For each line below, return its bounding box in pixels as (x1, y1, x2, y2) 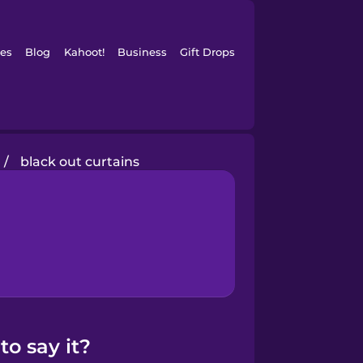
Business (117, 45, 167, 58)
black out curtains (19, 154, 139, 169)
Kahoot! (63, 45, 105, 58)
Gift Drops (180, 45, 236, 58)
